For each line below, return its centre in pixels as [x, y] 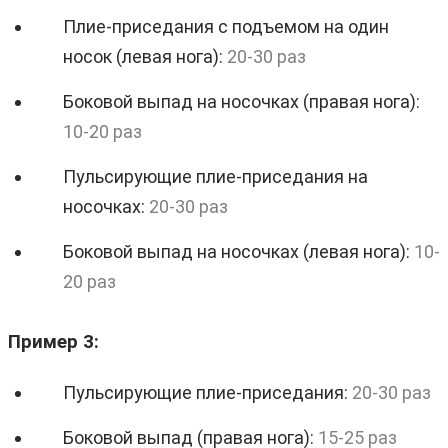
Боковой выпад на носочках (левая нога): [238, 251]
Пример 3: [53, 341]
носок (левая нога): [145, 56]
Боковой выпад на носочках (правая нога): [241, 101]
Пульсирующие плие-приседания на [215, 176]
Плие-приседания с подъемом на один [226, 26]
